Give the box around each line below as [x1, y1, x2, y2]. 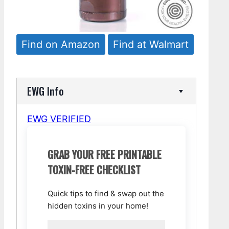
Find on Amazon [21, 38, 100, 51]
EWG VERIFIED [27, 113, 91, 124]
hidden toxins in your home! [48, 201, 148, 211]
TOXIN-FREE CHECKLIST [48, 162, 141, 177]
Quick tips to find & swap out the [48, 189, 164, 198]
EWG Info [27, 83, 64, 99]
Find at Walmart [113, 38, 189, 51]
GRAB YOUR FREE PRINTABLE [48, 147, 162, 162]
